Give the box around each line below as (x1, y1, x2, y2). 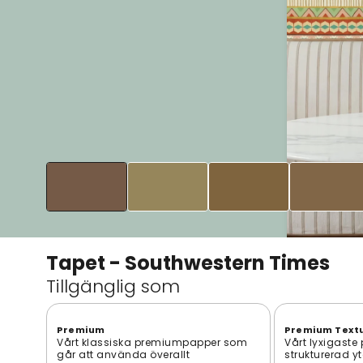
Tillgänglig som (46, 273, 180, 299)
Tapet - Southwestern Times (46, 249, 330, 276)
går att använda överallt (57, 347, 190, 361)
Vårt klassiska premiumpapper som (57, 335, 247, 349)
